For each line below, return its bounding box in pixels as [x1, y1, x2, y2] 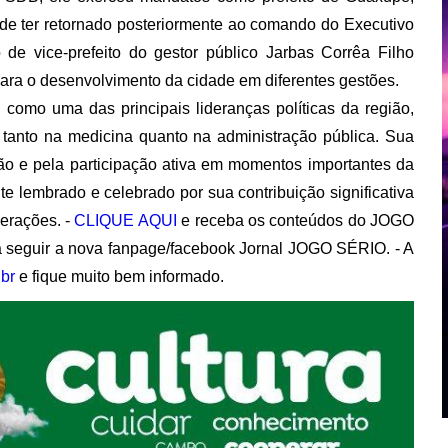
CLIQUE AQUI [74, 211, 177, 229]
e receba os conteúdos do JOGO [176, 211, 415, 229]
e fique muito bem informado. [15, 267, 224, 285]
